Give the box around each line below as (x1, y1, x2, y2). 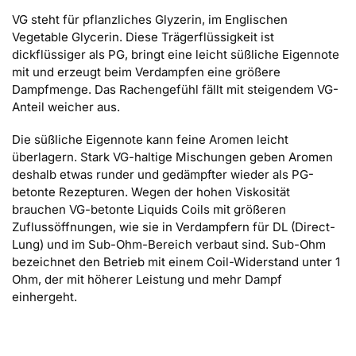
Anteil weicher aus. (12, 99, 120, 114)
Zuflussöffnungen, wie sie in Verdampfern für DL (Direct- (12, 219, 335, 235)
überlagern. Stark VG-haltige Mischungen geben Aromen (12, 149, 333, 165)
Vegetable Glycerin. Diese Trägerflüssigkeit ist (12, 29, 274, 44)
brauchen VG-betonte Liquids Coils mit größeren (12, 202, 286, 218)
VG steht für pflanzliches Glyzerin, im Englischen (12, 11, 288, 27)
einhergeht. (12, 289, 77, 305)
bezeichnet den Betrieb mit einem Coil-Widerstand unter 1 (12, 254, 340, 270)
